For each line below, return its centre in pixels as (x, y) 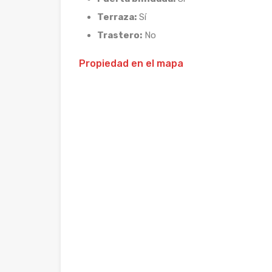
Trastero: (120, 35)
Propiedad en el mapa (131, 63)
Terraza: (117, 17)
